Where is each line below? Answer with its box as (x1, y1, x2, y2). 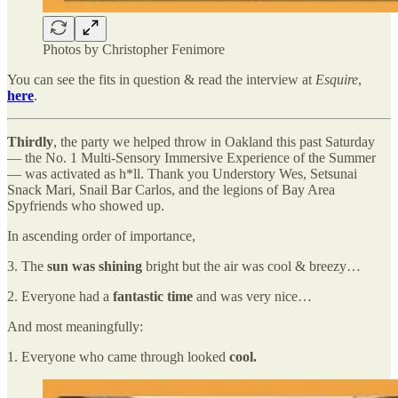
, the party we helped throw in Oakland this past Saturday (53, 133, 375, 149)
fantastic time (113, 288, 193, 304)
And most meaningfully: (7, 318, 143, 334)
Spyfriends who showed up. (7, 197, 164, 213)
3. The (7, 258, 47, 274)
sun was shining (47, 258, 142, 274)
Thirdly (7, 133, 53, 149)
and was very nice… (193, 288, 312, 304)
